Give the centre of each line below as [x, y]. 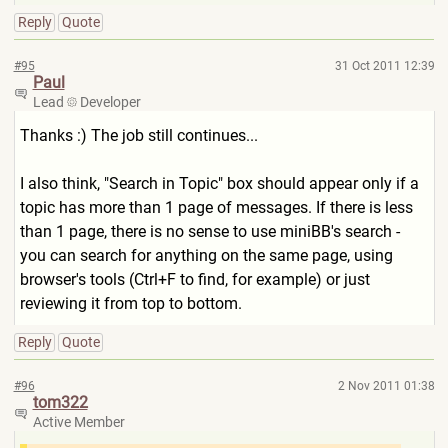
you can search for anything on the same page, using [206, 255]
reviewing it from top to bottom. [130, 303]
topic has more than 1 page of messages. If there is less [216, 207]
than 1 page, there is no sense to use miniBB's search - [209, 231]
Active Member [78, 422]
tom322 [60, 402]
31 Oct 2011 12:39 [384, 66]
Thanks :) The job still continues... [138, 135]
